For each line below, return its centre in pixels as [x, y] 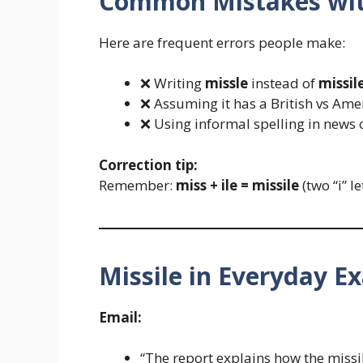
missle [226, 83]
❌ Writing [173, 83]
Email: [120, 317]
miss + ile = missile [237, 185]
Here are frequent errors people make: [222, 42]
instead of [283, 83]
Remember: [137, 185]
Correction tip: [148, 164]
